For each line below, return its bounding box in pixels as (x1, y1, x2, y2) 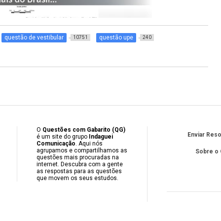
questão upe (99, 34, 133, 41)
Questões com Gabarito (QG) (42, 126, 126, 134)
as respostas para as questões (37, 168, 122, 175)
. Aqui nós (75, 140, 103, 147)
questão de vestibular (4, 34, 64, 41)
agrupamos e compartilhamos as (37, 147, 128, 154)
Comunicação (37, 140, 76, 147)
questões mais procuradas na (37, 154, 119, 161)
